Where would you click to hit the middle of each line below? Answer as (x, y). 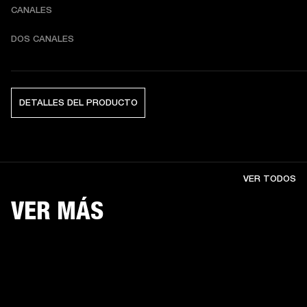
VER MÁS (57, 210)
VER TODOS (270, 179)
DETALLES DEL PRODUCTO (78, 102)
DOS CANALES (42, 39)
